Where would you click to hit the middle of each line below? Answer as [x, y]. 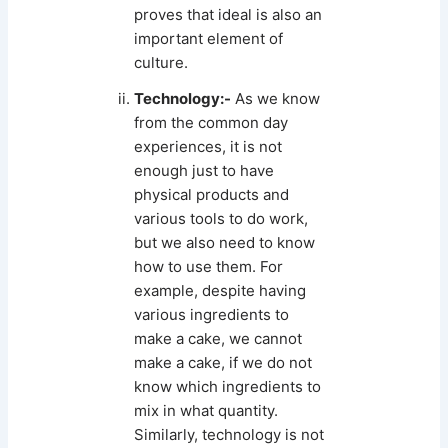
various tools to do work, [221, 218]
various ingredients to [212, 314]
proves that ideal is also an [228, 14]
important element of [209, 38]
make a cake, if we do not [223, 362]
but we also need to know [225, 242]
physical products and [212, 194]
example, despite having [220, 290]
